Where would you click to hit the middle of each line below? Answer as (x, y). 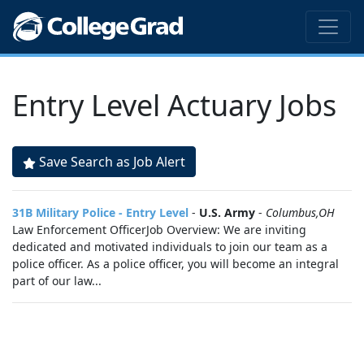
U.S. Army (227, 212)
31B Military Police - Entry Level (100, 212)
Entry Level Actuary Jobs (174, 105)
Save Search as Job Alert (112, 162)
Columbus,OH (300, 212)
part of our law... (57, 281)
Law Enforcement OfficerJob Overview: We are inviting (159, 230)
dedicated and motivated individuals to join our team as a (170, 247)
